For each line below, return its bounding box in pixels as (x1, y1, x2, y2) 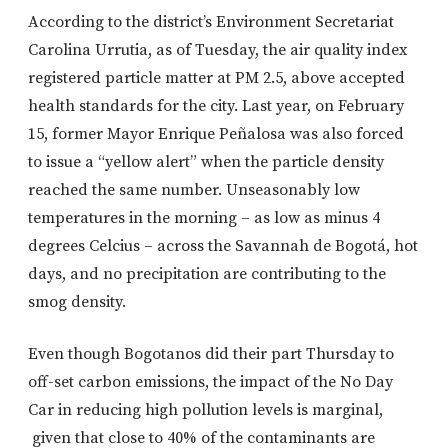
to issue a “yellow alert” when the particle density (28, 151, 384, 172)
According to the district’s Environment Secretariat (28, 11, 394, 32)
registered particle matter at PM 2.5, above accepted (28, 67, 405, 88)
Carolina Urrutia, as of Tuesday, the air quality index (28, 39, 407, 60)
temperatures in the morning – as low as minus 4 (28, 207, 380, 228)
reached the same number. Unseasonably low (28, 179, 360, 200)
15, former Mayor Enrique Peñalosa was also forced (28, 123, 404, 144)
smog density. (28, 291, 126, 312)
